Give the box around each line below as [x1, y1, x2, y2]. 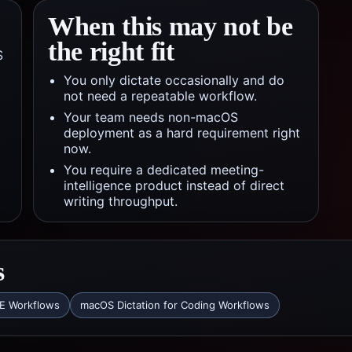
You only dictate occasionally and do [64, 72, 284, 88]
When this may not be [48, 12, 293, 41]
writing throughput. [64, 193, 178, 209]
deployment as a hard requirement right [64, 125, 300, 141]
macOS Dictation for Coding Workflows [80, 299, 269, 311]
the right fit [48, 37, 174, 66]
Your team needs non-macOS [64, 109, 238, 125]
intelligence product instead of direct [64, 178, 284, 193]
